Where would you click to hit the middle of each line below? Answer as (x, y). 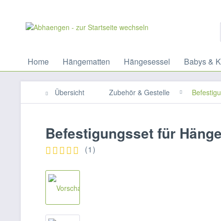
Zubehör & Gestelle (139, 92)
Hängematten (86, 61)
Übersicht (70, 92)
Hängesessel (147, 61)
